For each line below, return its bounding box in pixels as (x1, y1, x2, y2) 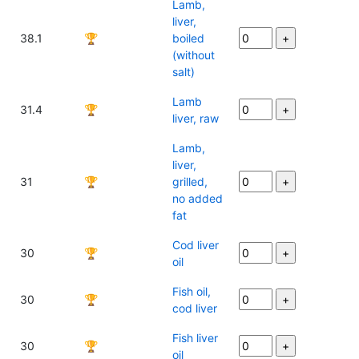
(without (172, 48, 215, 62)
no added (172, 192, 223, 205)
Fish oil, (172, 284, 211, 298)
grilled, (172, 175, 208, 188)
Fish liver (172, 331, 218, 345)
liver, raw (172, 111, 219, 125)
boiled (172, 31, 204, 45)
